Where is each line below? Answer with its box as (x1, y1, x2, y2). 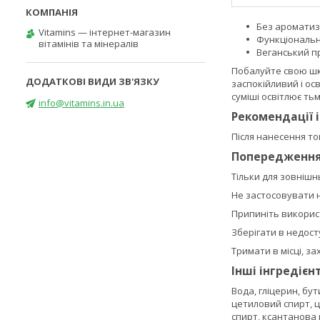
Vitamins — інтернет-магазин (39, 26, 171, 39)
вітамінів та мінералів (39, 37, 139, 50)
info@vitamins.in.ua (39, 96, 124, 109)
